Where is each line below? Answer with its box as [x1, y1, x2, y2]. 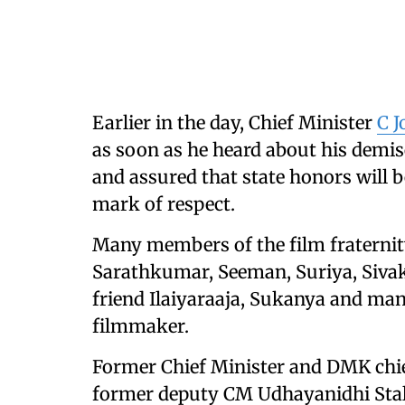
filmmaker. [92, 315, 189, 338]
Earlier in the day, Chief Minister [92, 111, 377, 135]
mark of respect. [92, 193, 235, 216]
